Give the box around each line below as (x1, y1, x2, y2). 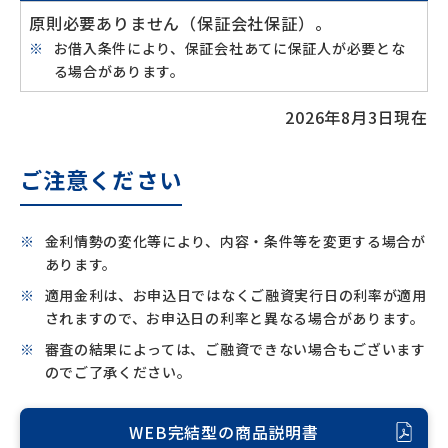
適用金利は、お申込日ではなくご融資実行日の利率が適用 (44, 285, 427, 305)
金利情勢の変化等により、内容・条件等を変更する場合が (44, 231, 426, 251)
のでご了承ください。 (44, 362, 192, 382)
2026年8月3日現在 (285, 105, 428, 129)
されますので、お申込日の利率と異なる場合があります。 (44, 308, 425, 328)
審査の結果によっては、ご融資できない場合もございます (44, 339, 426, 359)
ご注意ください (20, 163, 182, 195)
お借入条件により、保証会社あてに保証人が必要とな (53, 38, 406, 58)
